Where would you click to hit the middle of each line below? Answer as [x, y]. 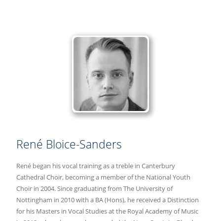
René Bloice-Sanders [69, 144]
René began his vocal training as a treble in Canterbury [95, 166]
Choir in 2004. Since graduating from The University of [94, 188]
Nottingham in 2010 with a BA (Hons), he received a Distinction [107, 200]
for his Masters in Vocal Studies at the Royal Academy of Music [107, 211]
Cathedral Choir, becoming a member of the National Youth [103, 177]
